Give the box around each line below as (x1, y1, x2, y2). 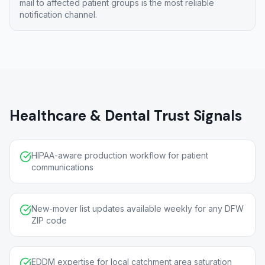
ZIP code (31, 215, 67, 225)
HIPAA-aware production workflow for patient (31, 150, 208, 160)
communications (31, 162, 93, 172)
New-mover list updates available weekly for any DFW (31, 203, 244, 214)
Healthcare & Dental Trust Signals (9, 106, 242, 125)
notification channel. (20, 9, 97, 20)
